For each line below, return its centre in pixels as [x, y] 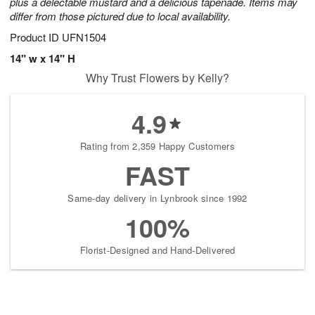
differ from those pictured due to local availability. [120, 16]
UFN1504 [84, 37]
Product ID [36, 37]
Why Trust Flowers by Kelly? [157, 78]
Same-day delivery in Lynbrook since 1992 [157, 198]
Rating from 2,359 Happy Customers [157, 146]
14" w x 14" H [43, 59]
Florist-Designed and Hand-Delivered [157, 250]
